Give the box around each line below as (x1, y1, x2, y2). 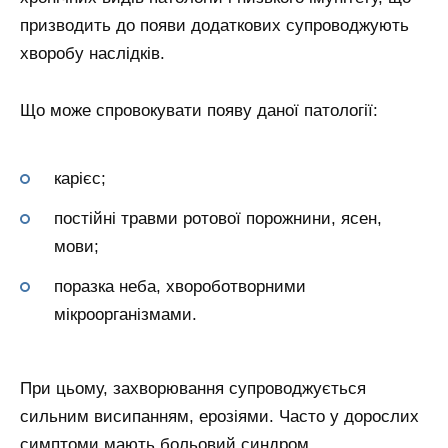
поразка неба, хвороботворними (54, 277, 306, 297)
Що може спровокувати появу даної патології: (20, 100, 378, 120)
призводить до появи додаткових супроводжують (20, 15, 409, 35)
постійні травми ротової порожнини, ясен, (54, 209, 382, 229)
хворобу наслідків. (20, 43, 165, 63)
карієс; (54, 169, 106, 189)
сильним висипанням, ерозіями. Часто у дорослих (20, 407, 419, 427)
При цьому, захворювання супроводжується (20, 379, 366, 399)
